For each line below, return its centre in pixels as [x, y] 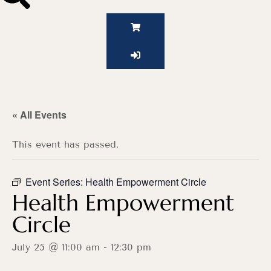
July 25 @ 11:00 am [56, 247]
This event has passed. [65, 145]
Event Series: [55, 182]
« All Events [39, 115]
